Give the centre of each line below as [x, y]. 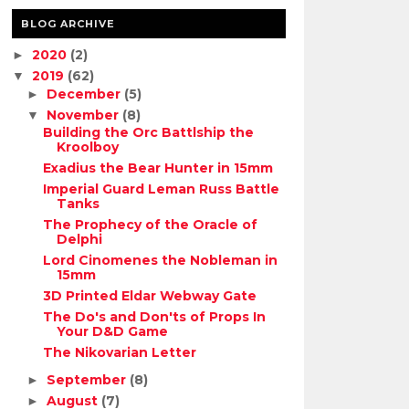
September [89, 380]
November [85, 115]
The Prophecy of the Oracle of [151, 225]
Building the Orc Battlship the [149, 132]
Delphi [80, 239]
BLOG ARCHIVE [68, 24]
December [86, 94]
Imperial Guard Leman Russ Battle [162, 189]
